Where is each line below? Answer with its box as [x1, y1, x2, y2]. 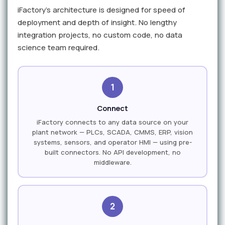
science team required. [18, 42, 99, 53]
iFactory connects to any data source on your [37, 117, 188, 127]
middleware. [93, 157, 132, 167]
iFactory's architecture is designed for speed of [18, 5, 185, 16]
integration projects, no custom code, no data [18, 30, 182, 41]
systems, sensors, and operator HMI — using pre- [33, 137, 192, 147]
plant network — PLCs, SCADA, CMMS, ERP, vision [32, 127, 193, 137]
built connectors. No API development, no [44, 147, 181, 157]
